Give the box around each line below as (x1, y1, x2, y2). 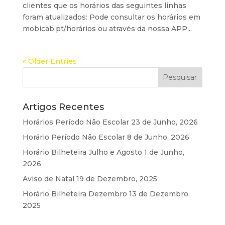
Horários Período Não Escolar (22, 118, 129, 127)
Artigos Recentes (22, 101, 104, 113)
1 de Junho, (144, 148, 184, 157)
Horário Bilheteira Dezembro (22, 189, 127, 199)
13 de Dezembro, (129, 189, 190, 199)
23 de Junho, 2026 (131, 118, 198, 127)
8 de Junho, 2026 (127, 133, 189, 142)
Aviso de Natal (22, 174, 74, 184)
